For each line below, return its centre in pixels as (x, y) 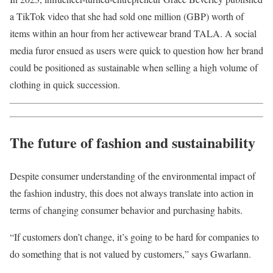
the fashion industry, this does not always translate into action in (132, 193)
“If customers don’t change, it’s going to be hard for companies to (134, 236)
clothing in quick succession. (66, 84)
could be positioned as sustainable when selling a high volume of (134, 67)
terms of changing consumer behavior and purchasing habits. (128, 210)
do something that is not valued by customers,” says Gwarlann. (132, 253)
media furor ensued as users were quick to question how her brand (136, 50)
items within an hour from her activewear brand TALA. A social (133, 33)
